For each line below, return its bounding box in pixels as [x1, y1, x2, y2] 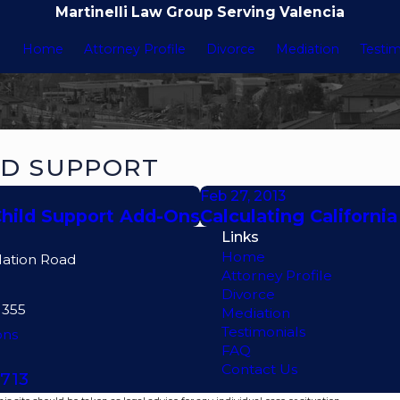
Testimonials [221, 322, 305, 340]
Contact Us [221, 360, 297, 378]
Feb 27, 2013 [200, 187, 286, 204]
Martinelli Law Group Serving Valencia [55, 4, 345, 21]
